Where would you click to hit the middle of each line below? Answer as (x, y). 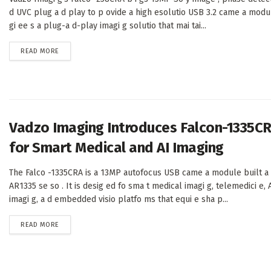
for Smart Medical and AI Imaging (116, 148)
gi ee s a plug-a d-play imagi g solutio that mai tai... (108, 26)
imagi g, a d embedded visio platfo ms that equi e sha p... (119, 200)
